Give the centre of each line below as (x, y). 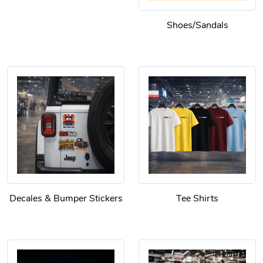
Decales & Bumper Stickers (66, 199)
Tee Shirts (197, 199)
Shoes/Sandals (197, 26)
